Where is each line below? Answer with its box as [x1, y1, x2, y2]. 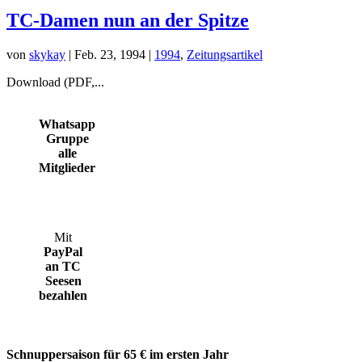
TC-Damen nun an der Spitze [6, 9, 249, 31]
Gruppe [45, 131, 89, 145]
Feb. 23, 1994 [74, 47, 145, 61]
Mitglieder [39, 160, 95, 175]
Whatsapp [39, 116, 95, 131]
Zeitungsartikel [187, 47, 263, 61]
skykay [29, 47, 65, 61]
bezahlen [39, 288, 87, 302]
